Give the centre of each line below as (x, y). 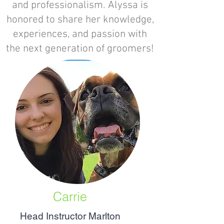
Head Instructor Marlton (70, 216)
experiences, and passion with (80, 34)
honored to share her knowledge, (80, 20)
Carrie (70, 196)
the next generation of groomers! (80, 49)
